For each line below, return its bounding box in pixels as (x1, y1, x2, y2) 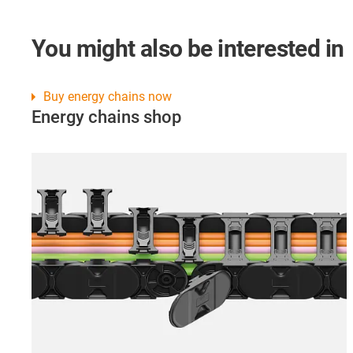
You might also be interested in (32, 35, 344, 63)
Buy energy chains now (43, 89, 172, 105)
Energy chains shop (32, 107, 181, 128)
